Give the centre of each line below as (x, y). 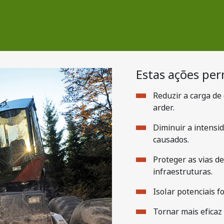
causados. (171, 140)
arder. (164, 108)
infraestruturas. (183, 172)
